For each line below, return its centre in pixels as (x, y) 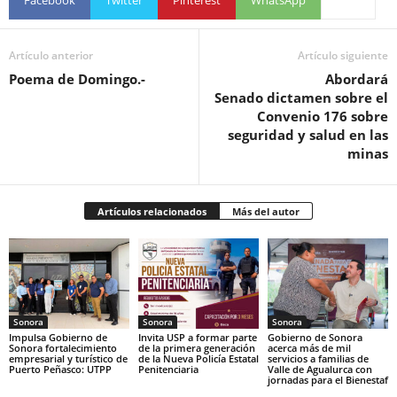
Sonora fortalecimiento (63, 348)
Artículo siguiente (343, 56)
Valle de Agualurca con (319, 370)
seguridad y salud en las (308, 135)
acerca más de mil (309, 348)
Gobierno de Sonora (315, 338)
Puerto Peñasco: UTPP (60, 370)
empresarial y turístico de (68, 359)
